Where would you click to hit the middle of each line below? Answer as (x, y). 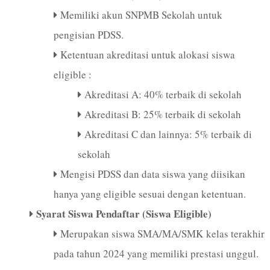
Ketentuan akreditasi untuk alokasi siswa (147, 54)
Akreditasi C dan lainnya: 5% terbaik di (168, 134)
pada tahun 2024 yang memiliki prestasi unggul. (156, 253)
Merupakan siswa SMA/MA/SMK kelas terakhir (162, 233)
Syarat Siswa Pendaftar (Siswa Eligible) (124, 213)
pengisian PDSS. (88, 34)
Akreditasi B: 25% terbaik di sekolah (162, 114)
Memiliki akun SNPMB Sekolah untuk (141, 14)
